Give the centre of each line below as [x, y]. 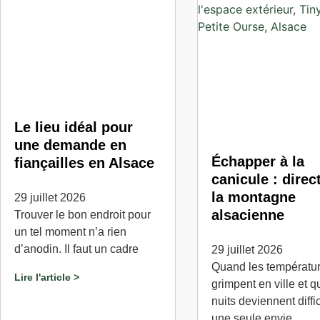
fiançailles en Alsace [84, 163]
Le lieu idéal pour [74, 127]
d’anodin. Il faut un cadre [76, 249]
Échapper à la [257, 161]
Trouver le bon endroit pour [82, 215]
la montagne [253, 197]
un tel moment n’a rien [70, 232]
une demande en [70, 145]
